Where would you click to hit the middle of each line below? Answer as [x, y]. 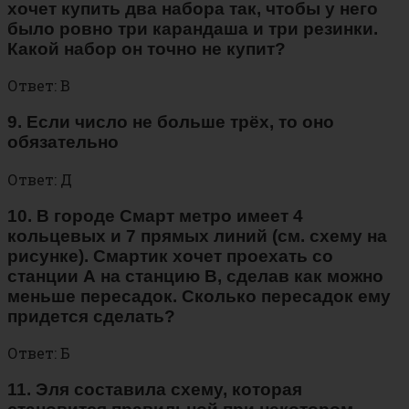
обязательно [63, 142]
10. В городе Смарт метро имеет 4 [155, 215]
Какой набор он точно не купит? [147, 48]
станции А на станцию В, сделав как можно [195, 276]
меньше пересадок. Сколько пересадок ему [199, 296]
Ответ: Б [39, 353]
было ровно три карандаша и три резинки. [193, 28]
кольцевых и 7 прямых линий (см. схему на [197, 236]
